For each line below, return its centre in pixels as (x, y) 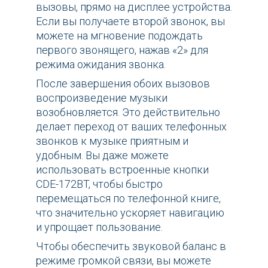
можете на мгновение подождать (119, 36)
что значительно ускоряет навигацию (130, 213)
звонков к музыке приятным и (112, 141)
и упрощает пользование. (99, 227)
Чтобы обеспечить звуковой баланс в (131, 246)
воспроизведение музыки (102, 98)
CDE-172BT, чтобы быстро (99, 184)
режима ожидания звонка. (101, 65)
